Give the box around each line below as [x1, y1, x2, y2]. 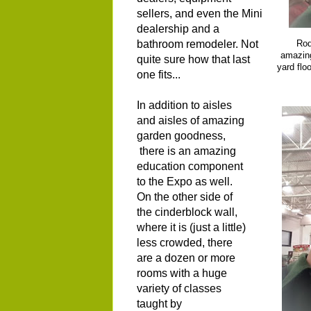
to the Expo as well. [137, 175, 233, 187]
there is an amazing [137, 144, 236, 157]
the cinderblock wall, [137, 205, 237, 218]
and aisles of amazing [137, 114, 244, 126]
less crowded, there [137, 236, 233, 249]
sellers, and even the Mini [137, 7, 262, 19]
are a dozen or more [137, 251, 235, 264]
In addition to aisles [137, 99, 232, 111]
